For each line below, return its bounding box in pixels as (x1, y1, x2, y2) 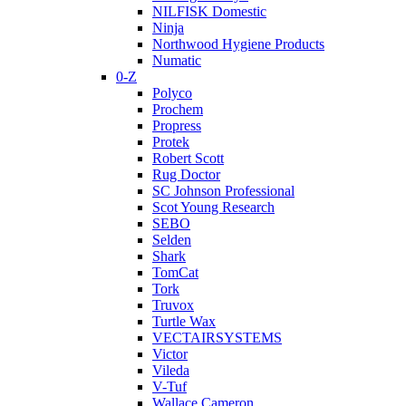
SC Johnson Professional (152, 183, 295, 199)
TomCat (152, 265, 198, 281)
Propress (152, 118, 201, 134)
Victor (152, 346, 188, 362)
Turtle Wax (152, 314, 216, 330)
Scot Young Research (152, 199, 275, 216)
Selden (152, 232, 191, 248)
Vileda (152, 362, 189, 379)
